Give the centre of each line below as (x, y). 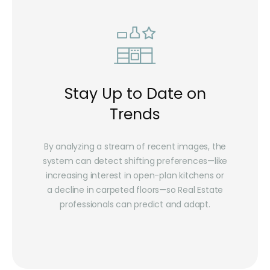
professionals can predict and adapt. (135, 205)
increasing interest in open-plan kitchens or (135, 176)
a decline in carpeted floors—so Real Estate (135, 190)
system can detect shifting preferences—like (135, 161)
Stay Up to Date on (135, 94)
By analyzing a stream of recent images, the (135, 147)
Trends (135, 115)
